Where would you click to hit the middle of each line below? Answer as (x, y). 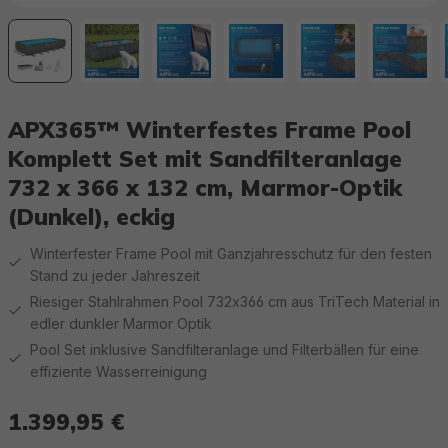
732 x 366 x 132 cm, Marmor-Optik (205, 187)
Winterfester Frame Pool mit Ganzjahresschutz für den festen (231, 253)
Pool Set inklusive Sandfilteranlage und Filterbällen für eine (225, 349)
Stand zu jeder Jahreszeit (115, 275)
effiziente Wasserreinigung (119, 371)
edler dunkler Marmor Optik (120, 323)
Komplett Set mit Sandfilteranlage (205, 158)
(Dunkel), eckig (91, 216)
